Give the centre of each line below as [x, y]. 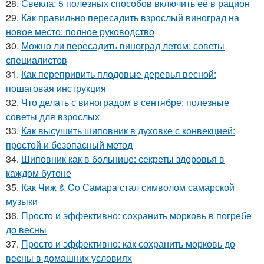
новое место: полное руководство [80, 32]
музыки [22, 202]
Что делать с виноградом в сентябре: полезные [125, 103]
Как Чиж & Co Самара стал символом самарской [128, 187]
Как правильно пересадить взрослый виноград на [130, 18]
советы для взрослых [53, 117]
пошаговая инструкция [56, 88]
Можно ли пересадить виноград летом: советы [123, 46]
